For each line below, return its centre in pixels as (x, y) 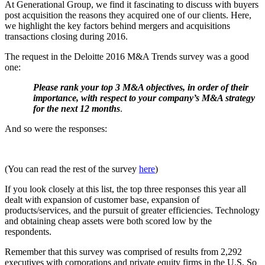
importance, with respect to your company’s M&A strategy (144, 98)
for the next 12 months (77, 109)
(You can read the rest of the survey (72, 169)
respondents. (28, 232)
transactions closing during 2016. (66, 37)
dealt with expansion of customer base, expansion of (102, 200)
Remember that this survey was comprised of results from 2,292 (123, 252)
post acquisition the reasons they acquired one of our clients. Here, (128, 15)
